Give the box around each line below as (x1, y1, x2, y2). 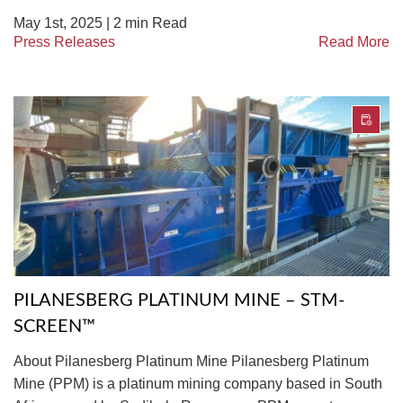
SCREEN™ (13, 318, 95, 336)
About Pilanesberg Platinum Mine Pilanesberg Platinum (13, 354, 369, 369)
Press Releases (13, 34, 115, 49)
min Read (125, 15, 187, 31)
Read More (318, 34, 390, 49)
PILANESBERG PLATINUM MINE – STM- (13, 291, 345, 309)
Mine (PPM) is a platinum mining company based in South (13, 376, 382, 391)
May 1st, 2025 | (13, 15, 113, 31)
